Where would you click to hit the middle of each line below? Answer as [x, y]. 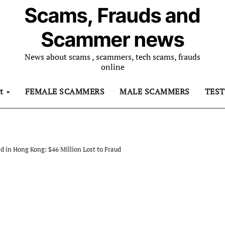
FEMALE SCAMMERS [65, 91]
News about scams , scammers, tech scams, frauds [113, 57]
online [113, 67]
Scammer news [113, 39]
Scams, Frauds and [113, 15]
